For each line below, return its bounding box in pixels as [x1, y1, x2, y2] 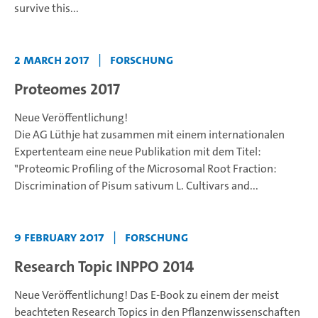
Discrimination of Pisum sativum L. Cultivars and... [14, 178, 258, 193]
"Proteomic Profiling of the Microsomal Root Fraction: [14, 161, 277, 176]
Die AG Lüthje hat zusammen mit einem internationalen [14, 127, 285, 142]
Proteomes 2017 [14, 79, 120, 99]
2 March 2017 [14, 51, 89, 68]
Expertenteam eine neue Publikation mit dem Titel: [14, 144, 261, 159]
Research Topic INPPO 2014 [14, 256, 194, 277]
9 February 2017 [14, 229, 104, 246]
